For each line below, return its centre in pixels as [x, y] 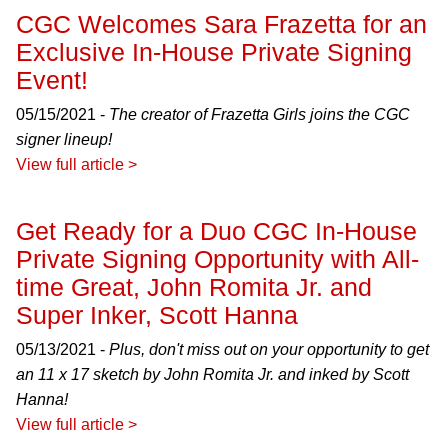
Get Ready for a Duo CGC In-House [216, 231]
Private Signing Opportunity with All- [217, 259]
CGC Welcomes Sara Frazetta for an [221, 24]
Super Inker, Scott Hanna [160, 315]
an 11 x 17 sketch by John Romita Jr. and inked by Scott [212, 374]
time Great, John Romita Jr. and [194, 287]
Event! [52, 80]
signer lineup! [64, 139]
